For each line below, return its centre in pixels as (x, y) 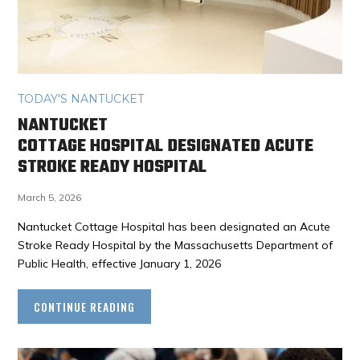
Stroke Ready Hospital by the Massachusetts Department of (176, 245)
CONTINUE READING (85, 306)
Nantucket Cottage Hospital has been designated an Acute (174, 226)
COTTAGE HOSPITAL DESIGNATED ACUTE (166, 146)
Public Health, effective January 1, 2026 (120, 263)
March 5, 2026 (50, 197)
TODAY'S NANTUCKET (81, 98)
